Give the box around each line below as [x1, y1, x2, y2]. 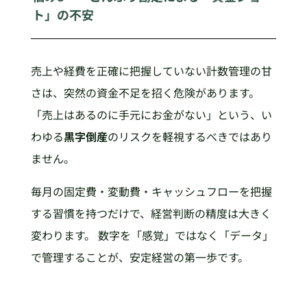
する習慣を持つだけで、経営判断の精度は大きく [30, 205, 271, 222]
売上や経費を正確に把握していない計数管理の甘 [30, 62, 272, 79]
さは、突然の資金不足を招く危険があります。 [30, 84, 260, 101]
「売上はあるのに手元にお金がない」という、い [30, 106, 272, 123]
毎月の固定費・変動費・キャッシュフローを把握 [30, 183, 272, 200]
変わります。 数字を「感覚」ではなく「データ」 [30, 227, 273, 244]
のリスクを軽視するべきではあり [107, 128, 272, 145]
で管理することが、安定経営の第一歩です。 [30, 249, 249, 266]
